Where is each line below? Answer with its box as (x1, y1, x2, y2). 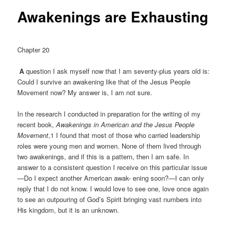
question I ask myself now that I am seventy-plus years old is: (24, 66, 210, 76)
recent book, (17, 120, 56, 130)
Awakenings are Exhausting (17, 6, 209, 27)
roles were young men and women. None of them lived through (17, 141, 202, 151)
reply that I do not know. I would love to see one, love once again (17, 184, 209, 194)
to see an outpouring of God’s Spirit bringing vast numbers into (17, 194, 202, 205)
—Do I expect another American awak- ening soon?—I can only (17, 173, 205, 183)
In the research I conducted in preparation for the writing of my (17, 109, 201, 119)
